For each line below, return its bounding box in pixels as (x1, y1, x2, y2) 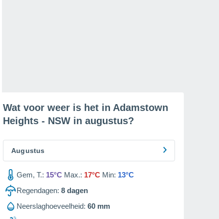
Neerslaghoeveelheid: (17, 202, 86, 210)
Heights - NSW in (3, 115, 85, 126)
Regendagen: (17, 186, 59, 195)
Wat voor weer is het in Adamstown (3, 102, 168, 113)
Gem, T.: (17, 171, 44, 179)
